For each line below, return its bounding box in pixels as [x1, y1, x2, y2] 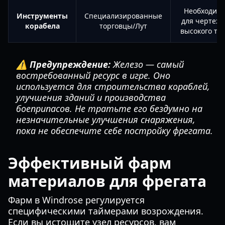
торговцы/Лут [99, 21, 147, 31]
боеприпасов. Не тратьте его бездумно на [16, 102, 202, 115]
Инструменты [17, 11, 68, 21]
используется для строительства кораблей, [16, 80, 210, 92]
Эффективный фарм [8, 153, 171, 173]
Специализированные [84, 11, 162, 21]
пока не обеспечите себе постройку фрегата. [16, 125, 213, 137]
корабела [25, 21, 60, 31]
